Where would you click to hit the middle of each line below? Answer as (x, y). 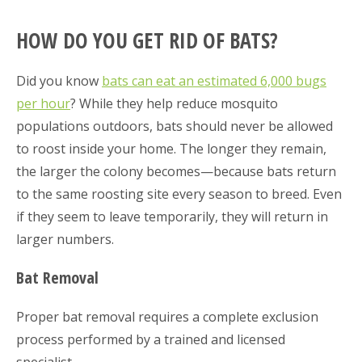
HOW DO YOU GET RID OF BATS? (147, 40)
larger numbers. (65, 239)
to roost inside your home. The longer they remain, (171, 148)
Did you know (59, 80)
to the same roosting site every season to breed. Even (179, 194)
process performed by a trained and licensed (151, 339)
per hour (43, 103)
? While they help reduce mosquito (174, 103)
